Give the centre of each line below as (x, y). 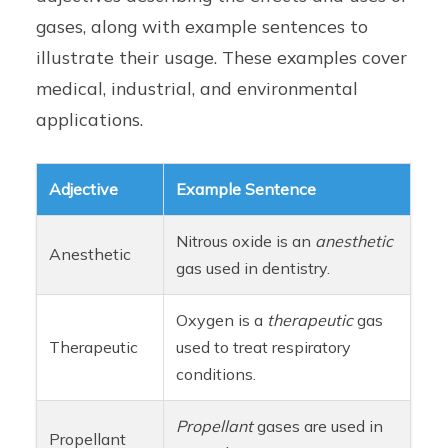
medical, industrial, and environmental (197, 88)
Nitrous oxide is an (246, 241)
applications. (90, 119)
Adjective (84, 189)
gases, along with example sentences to (202, 26)
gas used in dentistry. (253, 268)
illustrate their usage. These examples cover (222, 57)
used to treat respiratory (264, 347)
